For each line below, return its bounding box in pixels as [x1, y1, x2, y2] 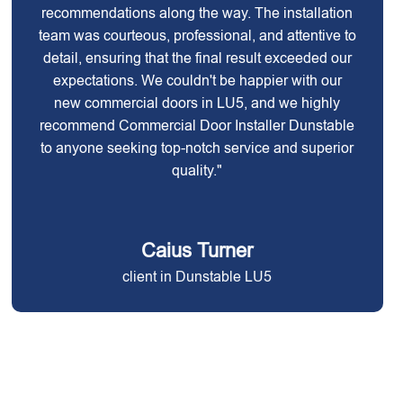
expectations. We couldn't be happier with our [52, 73, 342, 88]
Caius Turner [141, 239, 254, 262]
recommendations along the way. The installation [41, 5, 354, 21]
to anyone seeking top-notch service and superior [40, 140, 354, 156]
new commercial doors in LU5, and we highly [54, 95, 341, 111]
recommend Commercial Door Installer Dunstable [40, 118, 355, 133]
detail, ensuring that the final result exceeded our [42, 50, 352, 66]
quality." [172, 163, 223, 178]
